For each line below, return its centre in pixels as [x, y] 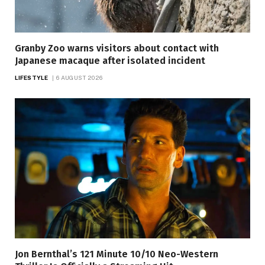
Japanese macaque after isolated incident [110, 60]
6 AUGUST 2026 [80, 77]
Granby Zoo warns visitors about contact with [117, 48]
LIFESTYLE [31, 77]
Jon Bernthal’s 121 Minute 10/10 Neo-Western [117, 254]
